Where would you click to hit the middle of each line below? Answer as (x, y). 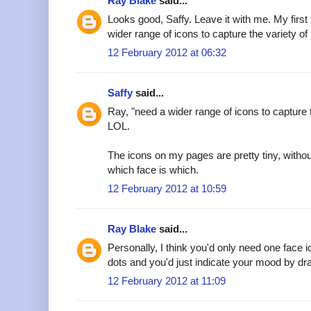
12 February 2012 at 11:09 (167, 280)
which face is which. (153, 169)
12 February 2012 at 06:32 (167, 52)
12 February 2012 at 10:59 (167, 188)
